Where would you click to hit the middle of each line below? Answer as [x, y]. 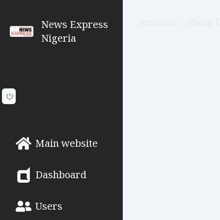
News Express [75, 24]
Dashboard [61, 175]
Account [157, 22]
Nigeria [59, 38]
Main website [67, 143]
